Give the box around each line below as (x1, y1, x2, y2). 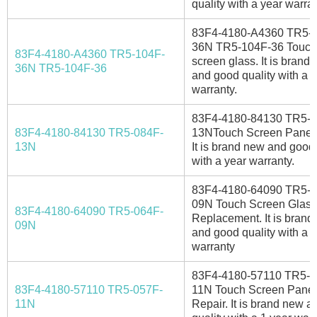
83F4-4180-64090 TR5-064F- (15, 204, 163, 217)
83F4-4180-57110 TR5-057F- (15, 283, 163, 296)
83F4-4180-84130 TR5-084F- (15, 126, 163, 139)
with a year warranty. (192, 154, 294, 167)
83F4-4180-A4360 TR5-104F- (15, 47, 165, 60)
